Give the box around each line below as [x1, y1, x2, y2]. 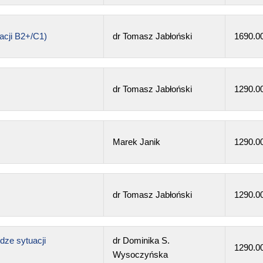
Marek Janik [112, 136, 160, 147]
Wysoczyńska [112, 249, 168, 259]
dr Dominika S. [112, 235, 170, 245]
